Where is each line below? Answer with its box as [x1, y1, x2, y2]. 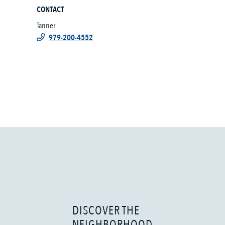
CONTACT [37, 4, 64, 15]
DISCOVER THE [72, 202, 140, 219]
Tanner [37, 20, 55, 31]
